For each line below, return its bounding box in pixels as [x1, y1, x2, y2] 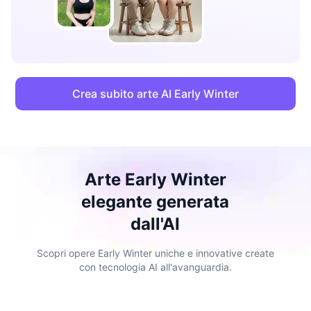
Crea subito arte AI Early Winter [72, 87, 239, 101]
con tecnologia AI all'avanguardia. [79, 261, 232, 273]
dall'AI [131, 214, 180, 234]
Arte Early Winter [84, 169, 226, 190]
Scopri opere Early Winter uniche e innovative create [37, 247, 274, 259]
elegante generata [81, 192, 230, 212]
